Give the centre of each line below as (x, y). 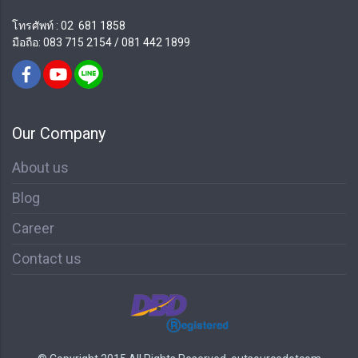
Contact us (47, 259)
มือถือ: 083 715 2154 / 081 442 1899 (102, 42)
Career (33, 229)
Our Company (59, 134)
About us (40, 168)
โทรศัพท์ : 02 (45, 25)
